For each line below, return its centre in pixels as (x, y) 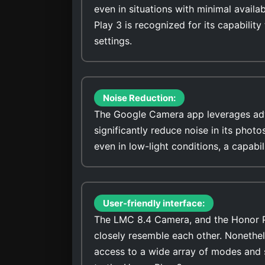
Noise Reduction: (139, 98)
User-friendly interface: (154, 203)
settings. (113, 41)
